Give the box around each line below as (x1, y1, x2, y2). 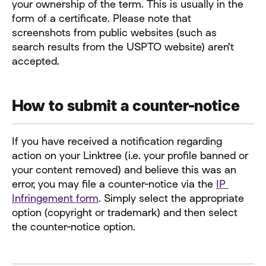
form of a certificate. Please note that (12, 12, 194, 25)
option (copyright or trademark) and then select (12, 206, 240, 219)
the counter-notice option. (12, 220, 135, 233)
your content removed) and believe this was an (12, 163, 239, 176)
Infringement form (12, 192, 99, 205)
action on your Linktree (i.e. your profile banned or (12, 149, 251, 162)
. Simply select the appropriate (99, 192, 247, 205)
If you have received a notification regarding (12, 135, 225, 148)
